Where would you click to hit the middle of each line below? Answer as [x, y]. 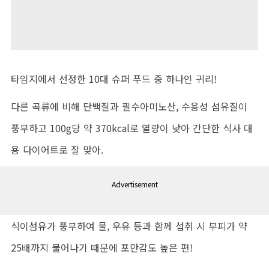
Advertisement [134, 184]
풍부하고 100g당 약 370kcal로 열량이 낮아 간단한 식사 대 [132, 128]
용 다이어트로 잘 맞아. [57, 150]
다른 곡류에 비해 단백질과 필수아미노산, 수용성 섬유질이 [129, 107]
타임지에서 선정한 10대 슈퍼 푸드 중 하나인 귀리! [114, 79]
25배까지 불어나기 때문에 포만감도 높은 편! [102, 248]
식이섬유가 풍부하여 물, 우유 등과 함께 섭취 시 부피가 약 [129, 226]
